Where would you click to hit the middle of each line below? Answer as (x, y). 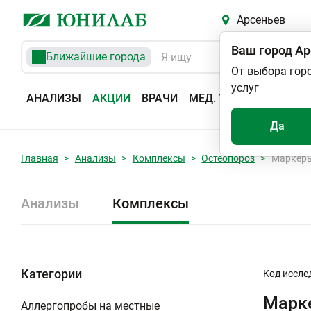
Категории (51, 274)
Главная (40, 158)
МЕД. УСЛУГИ (225, 98)
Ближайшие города (96, 57)
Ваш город (262, 50)
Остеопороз (228, 158)
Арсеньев (261, 20)
